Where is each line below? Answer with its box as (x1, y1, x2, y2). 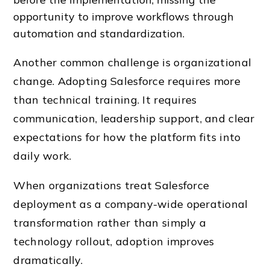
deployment (13, 197, 77, 212)
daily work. (13, 149, 72, 163)
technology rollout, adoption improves (13, 234, 215, 249)
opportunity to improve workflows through (13, 10, 234, 24)
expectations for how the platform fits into (13, 130, 241, 145)
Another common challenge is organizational (13, 55, 252, 70)
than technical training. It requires (13, 93, 197, 107)
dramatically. (13, 253, 83, 268)
